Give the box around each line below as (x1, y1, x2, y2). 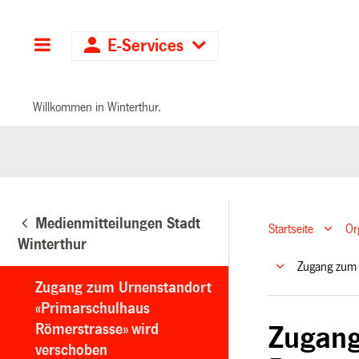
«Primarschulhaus (35, 300, 150, 317)
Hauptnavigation (51, 37, 175, 55)
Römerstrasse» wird (35, 321, 159, 337)
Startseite (268, 222, 314, 236)
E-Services (103, 37, 189, 55)
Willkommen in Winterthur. (33, 99, 162, 114)
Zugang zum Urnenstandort (35, 279, 212, 296)
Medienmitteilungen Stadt (35, 215, 200, 232)
